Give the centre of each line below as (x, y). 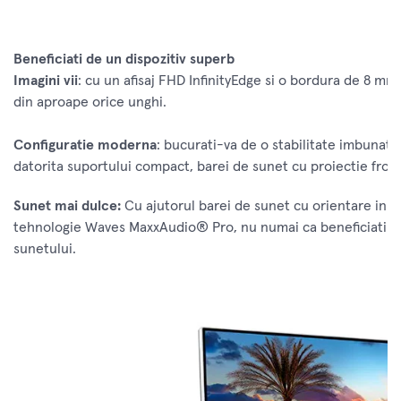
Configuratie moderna (85, 145)
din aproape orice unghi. (90, 102)
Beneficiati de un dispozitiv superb (124, 60)
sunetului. (45, 249)
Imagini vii (46, 81)
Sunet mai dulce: (67, 206)
